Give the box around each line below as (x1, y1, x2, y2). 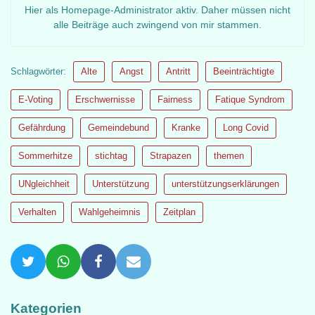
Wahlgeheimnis (79, 207, 141, 217)
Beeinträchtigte (213, 66, 274, 77)
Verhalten (18, 207, 56, 217)
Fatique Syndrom (215, 94, 285, 105)
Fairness (157, 94, 193, 105)
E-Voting (18, 94, 53, 105)
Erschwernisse (75, 94, 135, 105)
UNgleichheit (18, 179, 70, 189)
